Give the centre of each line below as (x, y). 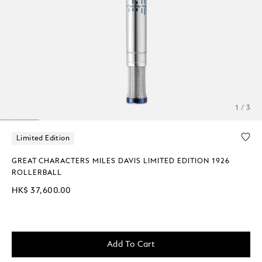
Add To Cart (131, 244)
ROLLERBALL (37, 173)
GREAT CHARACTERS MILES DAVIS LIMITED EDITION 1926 (121, 161)
